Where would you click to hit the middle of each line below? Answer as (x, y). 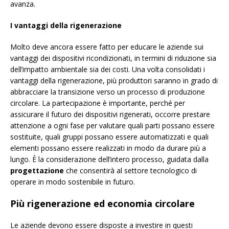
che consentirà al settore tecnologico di (130, 171)
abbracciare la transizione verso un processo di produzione (108, 92)
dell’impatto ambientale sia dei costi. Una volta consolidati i (108, 70)
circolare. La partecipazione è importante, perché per (98, 103)
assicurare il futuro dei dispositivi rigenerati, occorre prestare (110, 114)
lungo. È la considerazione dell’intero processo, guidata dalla (109, 159)
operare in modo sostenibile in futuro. (73, 182)
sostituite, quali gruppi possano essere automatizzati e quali (109, 137)
